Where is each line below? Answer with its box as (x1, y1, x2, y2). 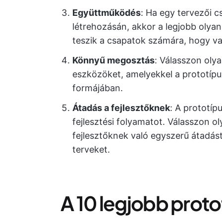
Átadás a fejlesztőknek (72, 103, 170, 113)
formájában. (72, 83, 123, 93)
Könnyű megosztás (72, 55, 155, 65)
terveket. (72, 144, 110, 155)
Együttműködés (72, 7, 141, 18)
